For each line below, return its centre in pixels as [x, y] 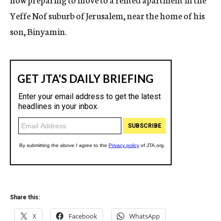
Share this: [25, 197]
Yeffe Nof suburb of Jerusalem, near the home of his [107, 15]
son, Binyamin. [38, 31]
